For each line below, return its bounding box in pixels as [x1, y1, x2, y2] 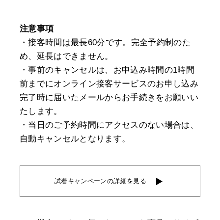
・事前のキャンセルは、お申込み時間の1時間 [20, 65, 195, 75]
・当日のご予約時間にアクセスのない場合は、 [20, 120, 199, 130]
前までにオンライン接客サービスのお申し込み [20, 79, 199, 89]
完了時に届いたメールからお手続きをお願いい [20, 93, 199, 103]
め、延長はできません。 [20, 52, 113, 61]
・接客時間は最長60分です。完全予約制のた [20, 38, 191, 48]
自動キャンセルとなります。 [20, 134, 131, 144]
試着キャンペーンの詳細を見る [54, 177, 147, 185]
